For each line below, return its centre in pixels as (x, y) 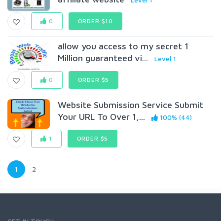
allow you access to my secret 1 (123, 46)
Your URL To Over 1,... (102, 117)
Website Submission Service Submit (131, 105)
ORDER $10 (95, 21)
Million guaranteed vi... (103, 58)
